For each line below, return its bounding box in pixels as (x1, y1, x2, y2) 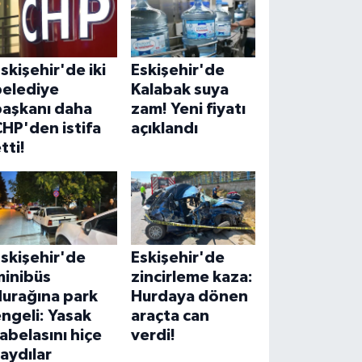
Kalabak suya (130, 81, 229, 98)
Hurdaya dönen (130, 288, 248, 305)
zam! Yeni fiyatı (130, 100, 246, 117)
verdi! (130, 326, 175, 343)
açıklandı (130, 120, 198, 137)
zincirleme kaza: (130, 268, 253, 285)
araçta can (130, 307, 209, 324)
